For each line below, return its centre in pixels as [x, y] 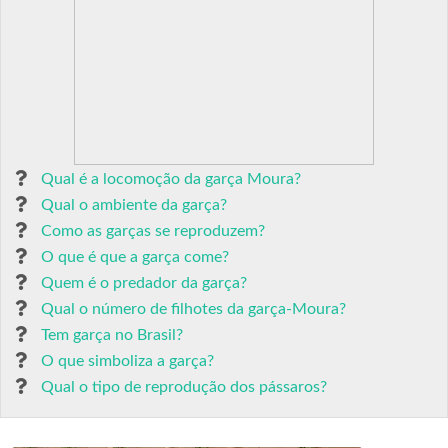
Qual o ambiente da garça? [134, 205]
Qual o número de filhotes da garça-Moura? [193, 309]
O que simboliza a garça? [127, 361]
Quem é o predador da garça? [144, 283]
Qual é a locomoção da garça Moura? [171, 179]
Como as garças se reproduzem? [153, 231]
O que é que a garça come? [135, 257]
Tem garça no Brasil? [112, 335]
